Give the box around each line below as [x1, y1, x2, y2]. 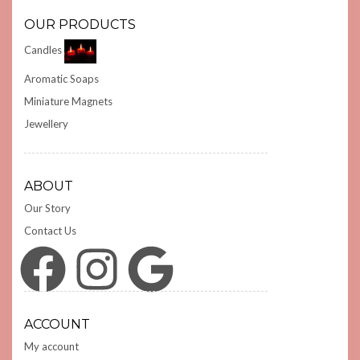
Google [123, 256, 134, 280]
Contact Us [24, 224, 76, 238]
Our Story [24, 202, 71, 215]
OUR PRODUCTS [24, 17, 136, 33]
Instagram [69, 256, 86, 280]
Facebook [15, 256, 26, 280]
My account [24, 339, 79, 353]
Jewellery [24, 117, 68, 131]
